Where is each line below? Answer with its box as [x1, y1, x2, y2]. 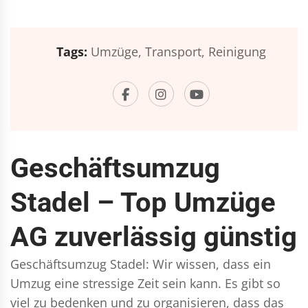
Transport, [144, 43, 205, 60]
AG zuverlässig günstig [10, 221, 297, 253]
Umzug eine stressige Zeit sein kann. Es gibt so [10, 275, 280, 291]
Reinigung [208, 43, 266, 60]
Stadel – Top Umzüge [10, 186, 276, 219]
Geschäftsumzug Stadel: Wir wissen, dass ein [10, 256, 271, 272]
